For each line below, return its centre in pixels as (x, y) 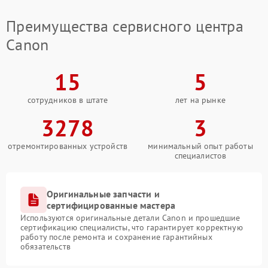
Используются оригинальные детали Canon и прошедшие (130, 217)
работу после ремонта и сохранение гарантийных (116, 237)
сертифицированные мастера (111, 205)
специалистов (200, 155)
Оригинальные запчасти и (103, 194)
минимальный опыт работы (200, 146)
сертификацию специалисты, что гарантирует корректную (132, 227)
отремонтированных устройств (68, 146)
